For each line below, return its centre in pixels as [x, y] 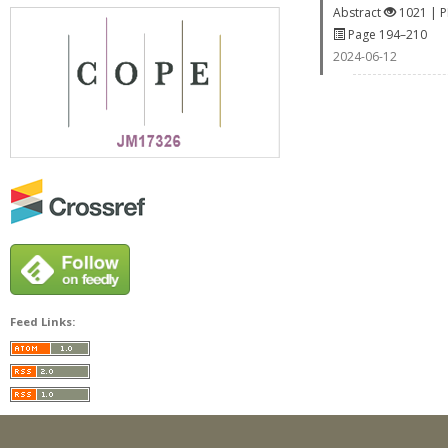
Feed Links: [42, 322]
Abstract [358, 12]
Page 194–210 [386, 34]
